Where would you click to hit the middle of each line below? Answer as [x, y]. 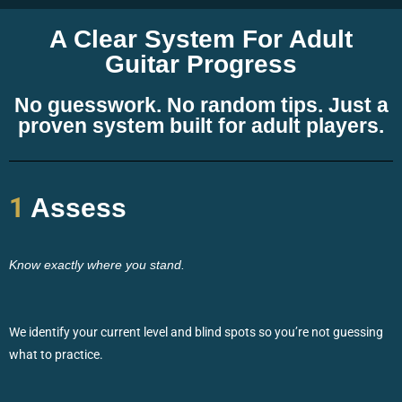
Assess [75, 207]
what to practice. [56, 354]
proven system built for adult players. [201, 125]
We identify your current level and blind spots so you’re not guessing [196, 332]
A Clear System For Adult [201, 39]
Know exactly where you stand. [97, 264]
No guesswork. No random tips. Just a [201, 105]
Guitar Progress [201, 64]
